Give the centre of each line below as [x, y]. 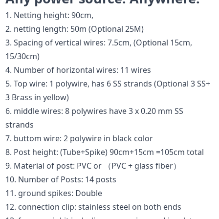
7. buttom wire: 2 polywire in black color [79, 138]
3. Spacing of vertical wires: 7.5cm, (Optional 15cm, [99, 42]
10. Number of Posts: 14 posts [61, 179]
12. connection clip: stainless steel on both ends [94, 207]
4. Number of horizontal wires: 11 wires [78, 70]
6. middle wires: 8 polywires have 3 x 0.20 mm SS [95, 111]
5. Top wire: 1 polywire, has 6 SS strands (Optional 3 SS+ [108, 83]
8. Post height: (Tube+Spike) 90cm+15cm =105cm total [105, 152]
